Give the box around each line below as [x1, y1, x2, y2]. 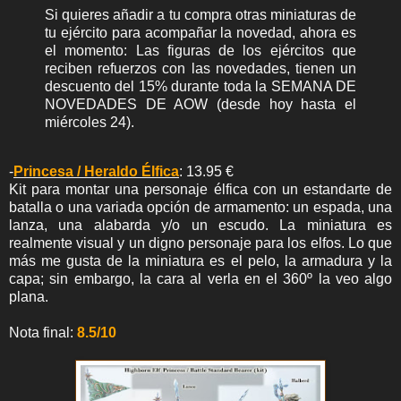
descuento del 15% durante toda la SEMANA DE [45, 78, 356, 94]
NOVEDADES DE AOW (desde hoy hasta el [45, 96, 356, 112]
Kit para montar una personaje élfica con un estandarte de [9, 182, 392, 198]
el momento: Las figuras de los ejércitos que [45, 42, 356, 58]
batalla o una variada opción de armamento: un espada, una [9, 200, 392, 216]
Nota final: [9, 325, 77, 341]
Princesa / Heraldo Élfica [13, 164, 179, 180]
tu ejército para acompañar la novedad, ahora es [45, 24, 356, 40]
